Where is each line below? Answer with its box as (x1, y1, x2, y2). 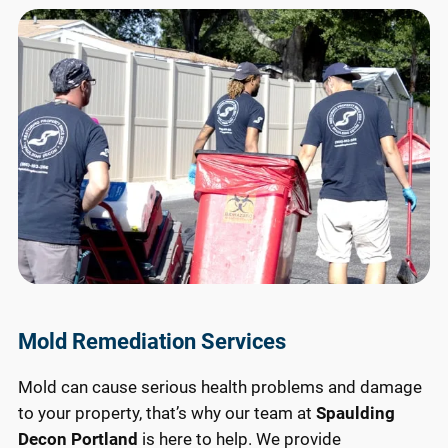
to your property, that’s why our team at (18, 402, 316, 423)
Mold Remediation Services (18, 329, 286, 355)
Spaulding (316, 402, 395, 423)
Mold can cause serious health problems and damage (18, 376, 422, 397)
